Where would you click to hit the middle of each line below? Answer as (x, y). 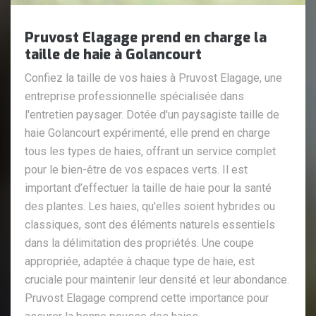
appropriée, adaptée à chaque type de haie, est (140, 261)
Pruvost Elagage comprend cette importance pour (147, 298)
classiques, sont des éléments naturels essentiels (150, 224)
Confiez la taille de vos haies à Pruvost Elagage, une (153, 78)
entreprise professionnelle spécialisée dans (134, 96)
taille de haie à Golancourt (113, 54)
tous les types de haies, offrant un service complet (150, 151)
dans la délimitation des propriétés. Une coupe (139, 243)
